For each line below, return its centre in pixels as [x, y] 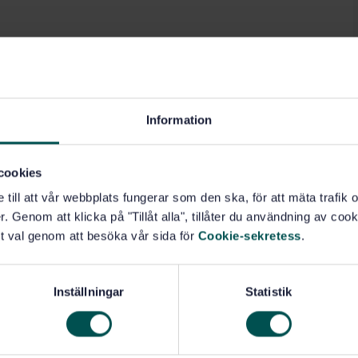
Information [179, 120]
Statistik [268, 292]
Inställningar [89, 292]
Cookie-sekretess [249, 236]
